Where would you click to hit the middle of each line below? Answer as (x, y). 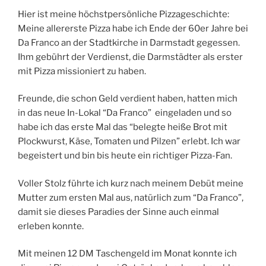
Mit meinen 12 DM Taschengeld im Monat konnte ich (127, 254)
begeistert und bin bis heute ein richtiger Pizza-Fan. (125, 156)
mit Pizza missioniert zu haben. (82, 71)
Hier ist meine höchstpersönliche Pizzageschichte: (123, 14)
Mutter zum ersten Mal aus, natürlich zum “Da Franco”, (131, 197)
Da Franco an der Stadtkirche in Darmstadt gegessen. (129, 42)
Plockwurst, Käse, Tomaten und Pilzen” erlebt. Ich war (129, 142)
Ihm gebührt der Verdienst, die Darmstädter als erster (130, 57)
